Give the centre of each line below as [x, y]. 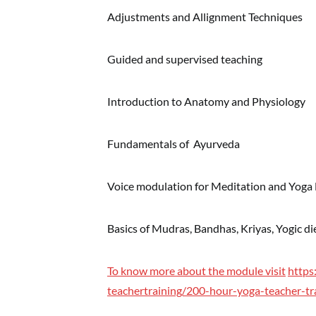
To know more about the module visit [196, 270]
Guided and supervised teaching [185, 59]
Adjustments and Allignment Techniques [205, 16]
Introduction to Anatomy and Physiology [206, 101]
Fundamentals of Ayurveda [174, 143]
